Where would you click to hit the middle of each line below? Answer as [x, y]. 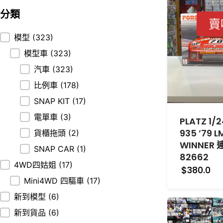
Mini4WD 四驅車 [55, 181]
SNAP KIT [53, 101]
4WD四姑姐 [36, 165]
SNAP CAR [55, 149]
